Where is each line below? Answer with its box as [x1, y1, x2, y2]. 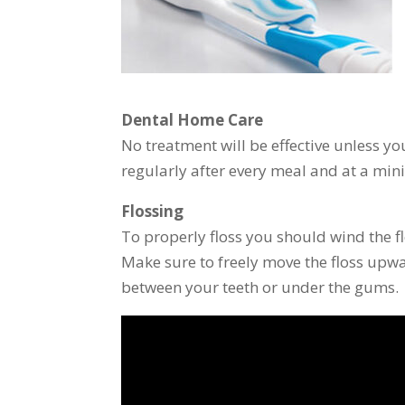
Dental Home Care [121, 109, 264, 130]
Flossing [121, 201, 184, 221]
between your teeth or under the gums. [121, 277, 400, 297]
